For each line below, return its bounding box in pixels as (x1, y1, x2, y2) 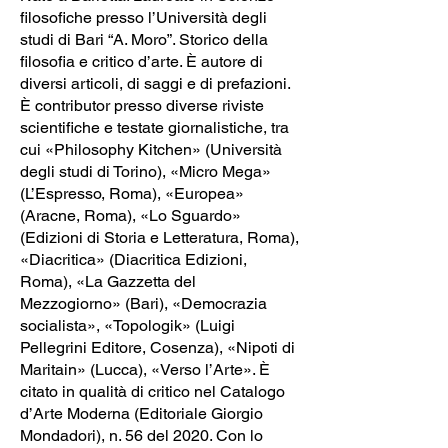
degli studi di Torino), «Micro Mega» (20, 161, 271, 181)
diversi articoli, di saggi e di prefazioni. (20, 73, 290, 93)
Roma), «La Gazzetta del (20, 271, 196, 291)
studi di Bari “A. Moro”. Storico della (20, 29, 268, 49)
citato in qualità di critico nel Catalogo (20, 381, 285, 401)
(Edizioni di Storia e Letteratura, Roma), (20, 227, 299, 247)
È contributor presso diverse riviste (20, 95, 264, 115)
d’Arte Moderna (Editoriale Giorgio (20, 403, 263, 423)
